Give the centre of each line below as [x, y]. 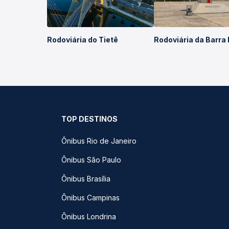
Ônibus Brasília [86, 179]
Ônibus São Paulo [91, 160]
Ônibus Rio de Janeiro [99, 141]
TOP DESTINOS [89, 119]
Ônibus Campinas [90, 198]
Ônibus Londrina [89, 216]
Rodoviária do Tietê [83, 40]
